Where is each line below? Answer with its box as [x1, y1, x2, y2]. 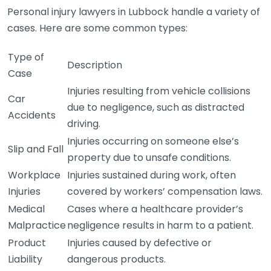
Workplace [8, 168, 60, 182]
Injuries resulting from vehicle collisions [67, 84, 250, 98]
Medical [8, 202, 45, 216]
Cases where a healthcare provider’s [67, 202, 243, 216]
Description [67, 58, 122, 72]
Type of [8, 50, 44, 64]
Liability [8, 252, 42, 266]
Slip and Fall [8, 142, 64, 156]
